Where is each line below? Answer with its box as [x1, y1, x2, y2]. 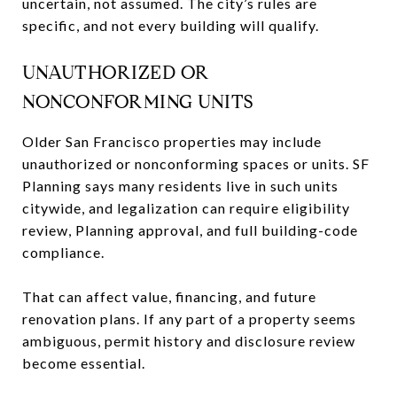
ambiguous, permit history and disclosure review [22, 331, 355, 349]
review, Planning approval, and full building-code [22, 221, 358, 238]
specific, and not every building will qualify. [22, 16, 319, 34]
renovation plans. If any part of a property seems [22, 309, 356, 327]
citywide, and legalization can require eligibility [22, 198, 350, 216]
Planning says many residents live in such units [22, 176, 339, 194]
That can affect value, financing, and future [22, 287, 316, 305]
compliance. [22, 243, 105, 261]
